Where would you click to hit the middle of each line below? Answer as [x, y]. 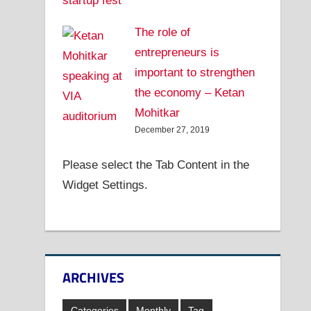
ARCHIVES [94, 278]
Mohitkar [157, 112]
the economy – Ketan [189, 92]
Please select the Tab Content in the [156, 165]
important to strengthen [194, 72]
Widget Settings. [106, 185]
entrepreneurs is [177, 52]
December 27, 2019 [172, 129]
